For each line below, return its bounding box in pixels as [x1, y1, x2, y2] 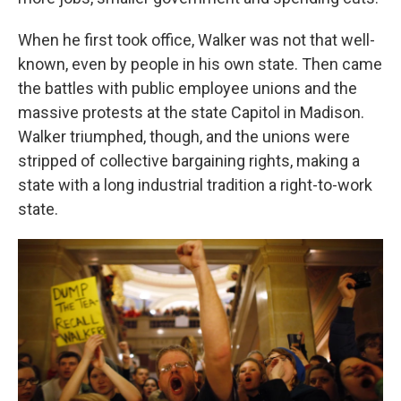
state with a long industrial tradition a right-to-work [18, 175, 372, 194]
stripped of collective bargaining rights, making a [18, 150, 360, 170]
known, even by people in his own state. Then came [18, 54, 382, 73]
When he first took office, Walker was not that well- [18, 30, 375, 49]
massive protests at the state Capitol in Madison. [18, 102, 364, 122]
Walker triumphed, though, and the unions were [18, 126, 350, 146]
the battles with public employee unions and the [18, 78, 357, 98]
